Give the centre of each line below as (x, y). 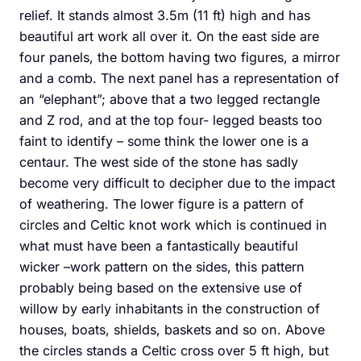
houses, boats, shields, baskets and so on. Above (172, 329)
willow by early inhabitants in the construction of (170, 308)
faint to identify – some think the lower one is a (164, 141)
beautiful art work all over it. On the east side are (169, 36)
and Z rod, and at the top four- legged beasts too (171, 120)
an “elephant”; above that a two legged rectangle (170, 99)
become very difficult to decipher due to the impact (177, 183)
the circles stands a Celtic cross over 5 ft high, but (174, 350)
